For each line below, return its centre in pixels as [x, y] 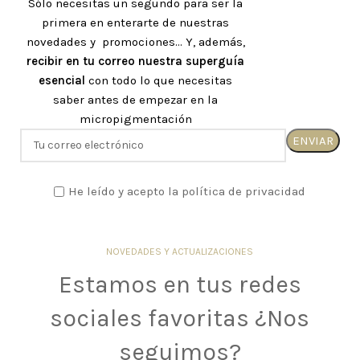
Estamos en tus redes [180, 284]
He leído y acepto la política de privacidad [187, 191]
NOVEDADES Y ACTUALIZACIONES [180, 251]
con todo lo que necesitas [159, 80]
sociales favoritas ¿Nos [180, 318]
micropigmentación [135, 119]
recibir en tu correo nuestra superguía [135, 61]
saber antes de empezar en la [135, 99]
